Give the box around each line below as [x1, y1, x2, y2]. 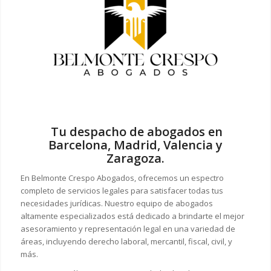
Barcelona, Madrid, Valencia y [48, 136, 223, 153]
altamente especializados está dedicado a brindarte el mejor [20, 210, 244, 221]
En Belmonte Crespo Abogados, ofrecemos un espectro [20, 172, 224, 183]
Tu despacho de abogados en [48, 123, 223, 140]
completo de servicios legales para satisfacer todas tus [20, 184, 223, 196]
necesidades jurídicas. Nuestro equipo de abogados [20, 197, 213, 209]
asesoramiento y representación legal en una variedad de [20, 223, 235, 234]
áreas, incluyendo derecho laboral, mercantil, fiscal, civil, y [20, 235, 232, 247]
